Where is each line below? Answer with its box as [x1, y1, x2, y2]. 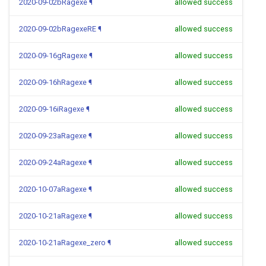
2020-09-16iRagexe [19, 104, 84, 113]
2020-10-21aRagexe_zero [19, 238, 106, 247]
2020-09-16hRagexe [19, 78, 87, 87]
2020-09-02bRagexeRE [19, 24, 96, 33]
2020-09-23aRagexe [19, 131, 87, 140]
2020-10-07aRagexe [19, 185, 87, 194]
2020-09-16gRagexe [19, 51, 87, 60]
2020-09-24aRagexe [19, 158, 87, 167]
